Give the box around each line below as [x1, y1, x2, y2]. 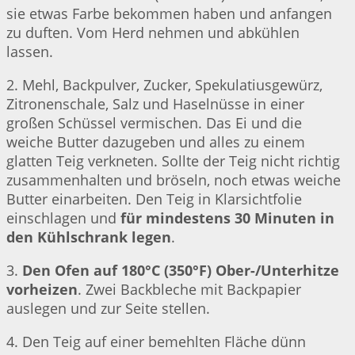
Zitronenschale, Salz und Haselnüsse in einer [6, 94, 304, 114]
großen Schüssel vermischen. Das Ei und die [6, 113, 302, 133]
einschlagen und [6, 208, 120, 228]
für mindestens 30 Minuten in [120, 208, 334, 228]
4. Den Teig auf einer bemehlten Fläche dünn [6, 332, 306, 352]
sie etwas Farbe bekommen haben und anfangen [6, 4, 332, 24]
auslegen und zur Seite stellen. [6, 299, 210, 319]
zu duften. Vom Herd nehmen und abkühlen [6, 23, 300, 43]
